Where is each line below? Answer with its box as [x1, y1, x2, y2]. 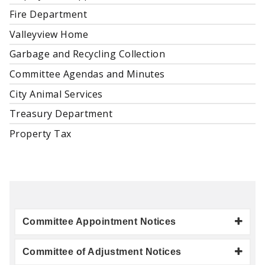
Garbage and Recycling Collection [9, 47, 166, 61]
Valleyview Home [9, 27, 89, 41]
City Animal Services [9, 87, 103, 101]
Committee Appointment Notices [22, 216, 176, 227]
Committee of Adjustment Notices [22, 246, 182, 257]
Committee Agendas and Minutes [9, 67, 165, 81]
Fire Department [9, 8, 88, 21]
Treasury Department [9, 107, 113, 121]
